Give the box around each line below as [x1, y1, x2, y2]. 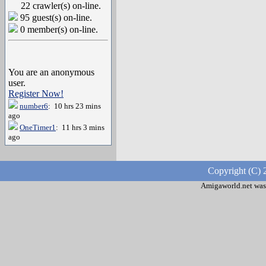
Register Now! [8, 88, 64, 99]
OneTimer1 [20, 123, 56, 132]
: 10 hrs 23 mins [48, 102, 101, 110]
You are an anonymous [8, 67, 94, 77]
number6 [20, 102, 48, 110]
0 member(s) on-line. [18, 24, 98, 34]
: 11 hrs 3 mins [56, 123, 104, 132]
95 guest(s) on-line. [18, 12, 92, 23]
